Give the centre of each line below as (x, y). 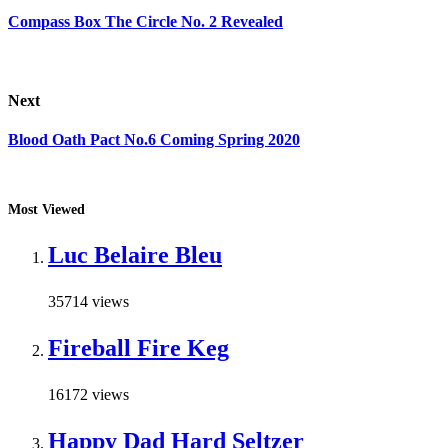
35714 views (88, 302)
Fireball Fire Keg (138, 348)
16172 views (88, 395)
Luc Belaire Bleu (135, 255)
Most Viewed (46, 210)
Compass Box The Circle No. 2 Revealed (145, 21)
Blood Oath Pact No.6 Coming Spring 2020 (154, 139)
